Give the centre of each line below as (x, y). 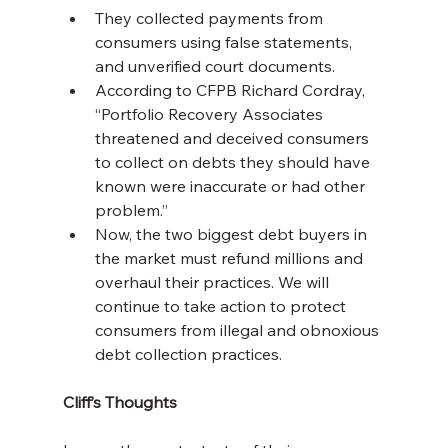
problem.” (131, 210)
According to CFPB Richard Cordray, (231, 90)
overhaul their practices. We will (213, 282)
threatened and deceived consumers (233, 138)
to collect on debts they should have (234, 162)
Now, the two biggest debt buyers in (232, 234)
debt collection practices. (188, 354)
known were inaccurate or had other (231, 186)
